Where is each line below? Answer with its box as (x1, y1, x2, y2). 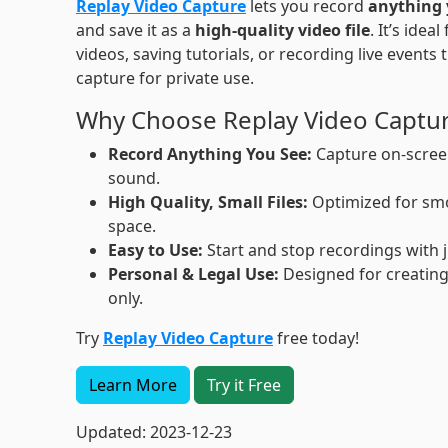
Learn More (88, 374, 177, 396)
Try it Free (206, 374, 281, 396)
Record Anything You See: (107, 143, 312, 165)
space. (107, 215, 156, 237)
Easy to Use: (107, 239, 203, 261)
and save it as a (75, 19, 195, 41)
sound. (107, 167, 160, 189)
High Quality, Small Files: (107, 191, 308, 213)
